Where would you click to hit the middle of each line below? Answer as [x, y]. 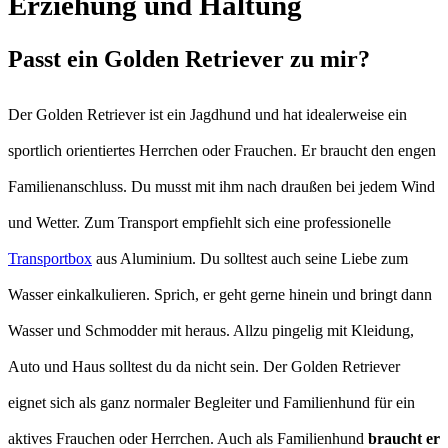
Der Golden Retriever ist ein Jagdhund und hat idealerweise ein [207, 114]
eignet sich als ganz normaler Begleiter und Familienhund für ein [211, 402]
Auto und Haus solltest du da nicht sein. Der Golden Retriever [204, 366]
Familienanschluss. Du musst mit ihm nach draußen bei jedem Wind [221, 186]
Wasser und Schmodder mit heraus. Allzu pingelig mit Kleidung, [211, 330]
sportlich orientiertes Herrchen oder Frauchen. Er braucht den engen [222, 150]
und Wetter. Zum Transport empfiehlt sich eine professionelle [199, 222]
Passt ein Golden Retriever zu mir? [189, 58]
